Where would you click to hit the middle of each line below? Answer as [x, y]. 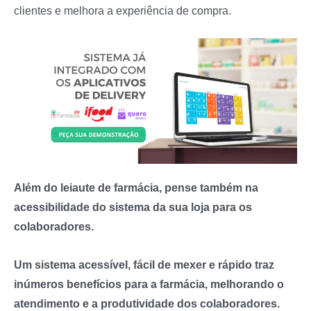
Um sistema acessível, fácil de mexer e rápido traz [144, 264]
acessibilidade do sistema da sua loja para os [133, 207]
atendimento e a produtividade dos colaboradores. [147, 303]
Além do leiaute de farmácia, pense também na [136, 188]
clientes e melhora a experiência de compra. [123, 10]
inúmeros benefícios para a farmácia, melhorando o [149, 284]
